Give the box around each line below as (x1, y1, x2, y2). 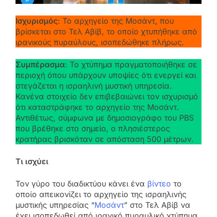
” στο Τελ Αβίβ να (124, 200, 190, 210)
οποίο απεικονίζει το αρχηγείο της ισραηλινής (15, 189, 186, 199)
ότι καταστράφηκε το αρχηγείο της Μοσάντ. (15, 102, 179, 112)
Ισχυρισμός (15, 15, 58, 26)
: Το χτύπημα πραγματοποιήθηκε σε (65, 59, 197, 69)
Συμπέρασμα (15, 59, 65, 69)
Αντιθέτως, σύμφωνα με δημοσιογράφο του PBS (15, 112, 194, 123)
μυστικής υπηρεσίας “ (15, 200, 94, 210)
